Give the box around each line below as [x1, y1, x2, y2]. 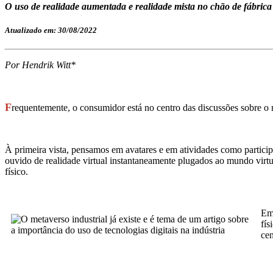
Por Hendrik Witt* [5, 60, 76, 71]
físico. [5, 166, 30, 177]
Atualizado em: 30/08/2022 [5, 26, 97, 35]
